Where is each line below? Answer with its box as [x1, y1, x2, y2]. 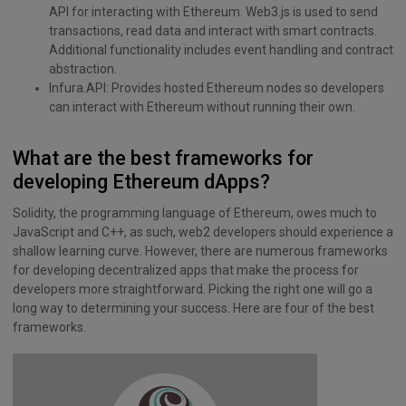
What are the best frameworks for [13, 147, 314, 169]
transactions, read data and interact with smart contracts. [49, 24, 377, 39]
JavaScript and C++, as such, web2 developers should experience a [13, 224, 393, 239]
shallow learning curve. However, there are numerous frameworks [13, 243, 388, 258]
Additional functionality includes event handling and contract [49, 43, 393, 58]
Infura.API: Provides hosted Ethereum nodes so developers [49, 81, 384, 96]
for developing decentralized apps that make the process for [13, 262, 359, 277]
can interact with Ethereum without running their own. [49, 100, 355, 115]
